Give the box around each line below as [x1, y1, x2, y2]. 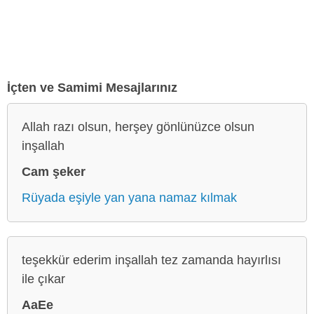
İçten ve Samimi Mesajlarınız [7, 80, 177, 95]
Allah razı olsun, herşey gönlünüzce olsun [22, 119, 254, 134]
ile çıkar [22, 271, 65, 286]
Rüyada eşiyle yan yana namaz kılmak [22, 190, 237, 205]
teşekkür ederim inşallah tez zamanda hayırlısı [22, 252, 281, 267]
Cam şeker [22, 164, 86, 179]
